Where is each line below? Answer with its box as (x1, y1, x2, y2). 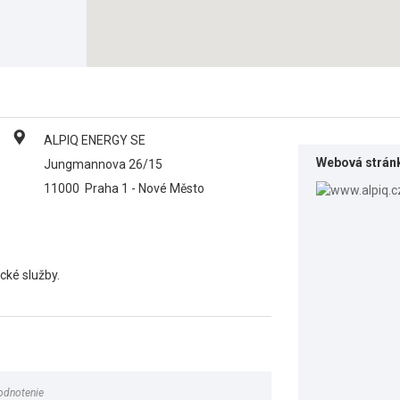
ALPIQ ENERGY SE (44, 133, 146, 147)
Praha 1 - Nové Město (85, 181, 204, 196)
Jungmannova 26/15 (44, 157, 162, 171)
